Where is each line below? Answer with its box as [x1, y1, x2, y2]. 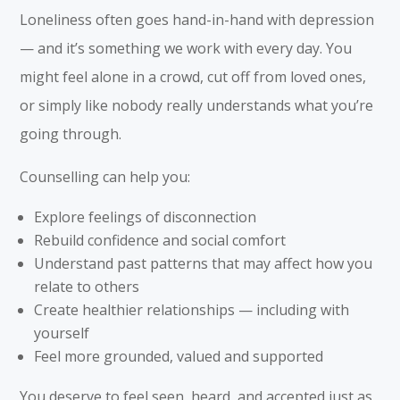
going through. [20, 123, 122, 144]
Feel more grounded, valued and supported [34, 346, 324, 366]
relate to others [34, 276, 140, 296]
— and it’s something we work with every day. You [20, 37, 353, 58]
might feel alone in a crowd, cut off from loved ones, [20, 66, 367, 87]
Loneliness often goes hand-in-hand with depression [20, 9, 375, 29]
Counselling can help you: [20, 166, 191, 187]
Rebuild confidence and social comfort [34, 229, 287, 250]
